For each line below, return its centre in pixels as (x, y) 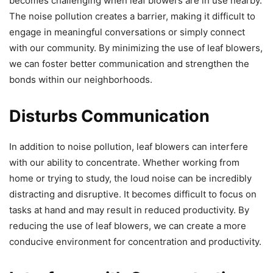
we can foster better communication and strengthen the (129, 63)
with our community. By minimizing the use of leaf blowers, (136, 48)
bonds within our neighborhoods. (81, 79)
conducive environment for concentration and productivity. (135, 241)
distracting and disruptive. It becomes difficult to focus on (133, 194)
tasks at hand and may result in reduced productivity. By (129, 210)
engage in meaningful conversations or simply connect (127, 32)
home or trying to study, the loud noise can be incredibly (130, 178)
